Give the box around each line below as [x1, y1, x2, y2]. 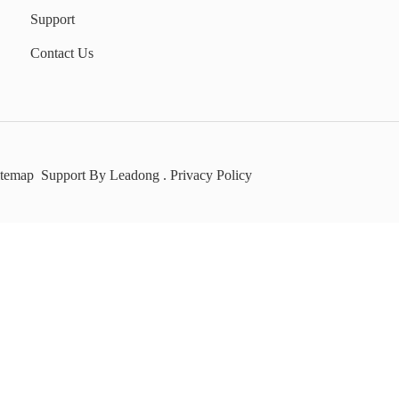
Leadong [110, 167, 159, 183]
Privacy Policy [170, 167, 252, 183]
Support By [34, 167, 110, 183]
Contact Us [30, 45, 94, 61]
